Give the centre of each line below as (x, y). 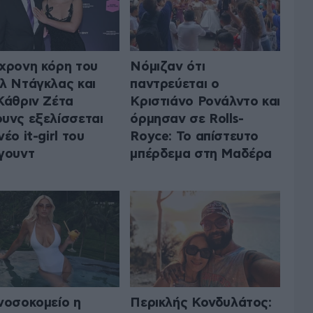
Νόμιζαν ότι (168, 66)
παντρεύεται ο (175, 84)
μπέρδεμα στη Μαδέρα (201, 154)
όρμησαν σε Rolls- (187, 119)
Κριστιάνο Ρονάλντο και (205, 101)
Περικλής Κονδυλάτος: (201, 303)
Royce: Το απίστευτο (195, 136)
